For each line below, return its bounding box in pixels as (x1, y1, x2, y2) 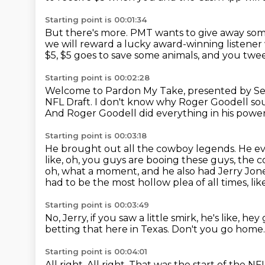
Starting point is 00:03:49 (45, 200, 149, 209)
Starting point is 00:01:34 (45, 15, 147, 24)
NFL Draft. (45, 96, 95, 108)
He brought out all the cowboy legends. (45, 143, 238, 154)
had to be (45, 177, 93, 188)
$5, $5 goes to (45, 50, 111, 61)
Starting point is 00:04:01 (45, 247, 147, 256)
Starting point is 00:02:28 (45, 73, 150, 82)
